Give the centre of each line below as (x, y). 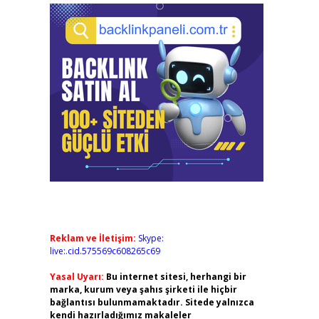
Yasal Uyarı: (77, 277)
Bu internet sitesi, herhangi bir (176, 277)
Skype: (151, 238)
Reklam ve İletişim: (93, 238)
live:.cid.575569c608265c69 (105, 251)
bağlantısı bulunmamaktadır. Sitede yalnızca (152, 302)
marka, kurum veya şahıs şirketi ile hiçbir (143, 289)
